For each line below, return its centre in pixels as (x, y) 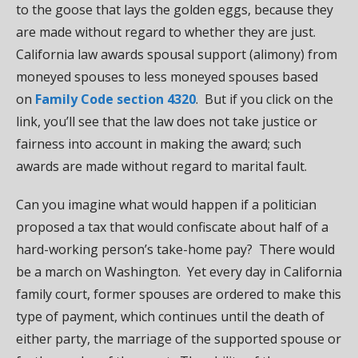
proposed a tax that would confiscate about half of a (172, 227)
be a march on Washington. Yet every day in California (179, 271)
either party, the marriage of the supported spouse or (179, 338)
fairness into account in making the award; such (159, 143)
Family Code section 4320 (115, 99)
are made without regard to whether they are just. (167, 32)
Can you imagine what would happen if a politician (166, 204)
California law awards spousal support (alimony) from (177, 54)
